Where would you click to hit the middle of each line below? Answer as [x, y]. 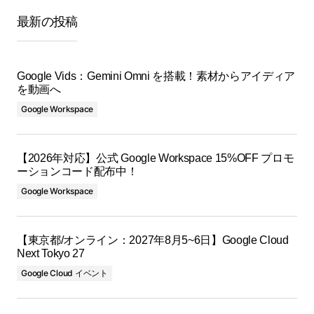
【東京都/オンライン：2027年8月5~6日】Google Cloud [153, 240]
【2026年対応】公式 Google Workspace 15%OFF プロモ [156, 158]
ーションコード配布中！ [77, 171]
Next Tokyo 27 [51, 253]
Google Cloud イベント [64, 273]
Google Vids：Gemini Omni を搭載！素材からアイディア [156, 76]
